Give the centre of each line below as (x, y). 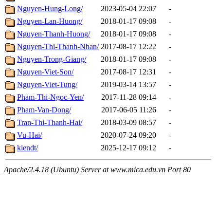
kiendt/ (27, 148)
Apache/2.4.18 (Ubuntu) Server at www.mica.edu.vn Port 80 (97, 170)
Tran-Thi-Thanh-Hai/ (50, 123)
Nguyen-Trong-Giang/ (52, 59)
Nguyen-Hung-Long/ (50, 9)
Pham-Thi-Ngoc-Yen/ (50, 97)
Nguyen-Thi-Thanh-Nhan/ (58, 47)
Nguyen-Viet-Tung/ (47, 85)
